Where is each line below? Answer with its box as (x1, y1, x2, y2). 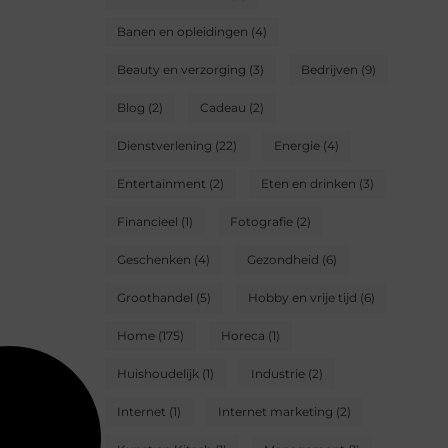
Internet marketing (218, 404, 333, 420)
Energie (274, 138, 320, 154)
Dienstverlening (117, 138, 212, 154)
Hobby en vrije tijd (248, 290, 357, 306)
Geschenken (117, 252, 191, 268)
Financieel (117, 214, 178, 230)
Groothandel (117, 290, 193, 306)
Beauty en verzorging (117, 62, 246, 78)
